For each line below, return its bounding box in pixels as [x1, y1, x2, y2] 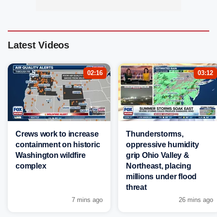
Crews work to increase [15, 130, 99, 139]
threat [126, 183, 147, 192]
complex [15, 162, 46, 170]
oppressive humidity [126, 140, 199, 149]
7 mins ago [72, 196, 103, 204]
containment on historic [15, 140, 100, 149]
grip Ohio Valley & [126, 151, 189, 160]
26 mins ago [179, 196, 213, 204]
